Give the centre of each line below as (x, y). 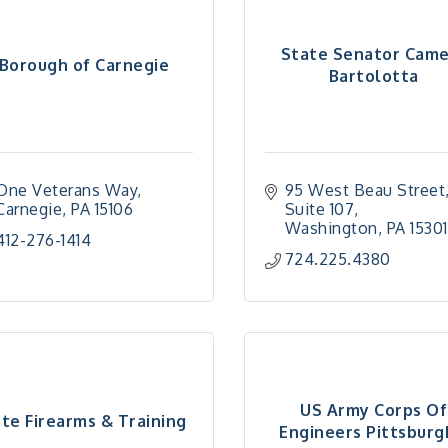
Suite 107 (319, 209)
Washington (331, 228)
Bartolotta (373, 75)
